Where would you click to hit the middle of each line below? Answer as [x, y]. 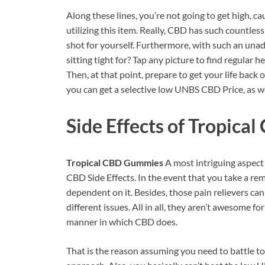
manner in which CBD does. [122, 221]
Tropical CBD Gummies [116, 162]
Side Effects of [127, 125]
